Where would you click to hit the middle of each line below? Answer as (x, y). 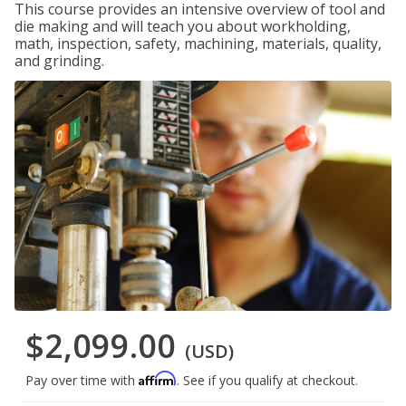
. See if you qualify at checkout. (267, 381)
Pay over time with (82, 381)
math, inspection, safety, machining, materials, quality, (198, 43)
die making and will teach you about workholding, (183, 26)
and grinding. (59, 61)
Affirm (158, 379)
